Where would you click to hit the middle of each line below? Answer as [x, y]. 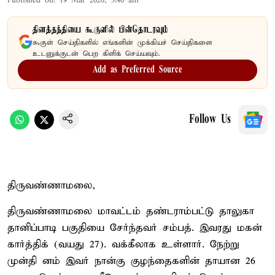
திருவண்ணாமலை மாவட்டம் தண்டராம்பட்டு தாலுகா [131, 211]
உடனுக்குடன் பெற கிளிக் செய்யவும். [96, 53]
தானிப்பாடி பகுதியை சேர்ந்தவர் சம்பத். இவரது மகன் [135, 228]
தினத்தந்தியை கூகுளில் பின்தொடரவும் [100, 30]
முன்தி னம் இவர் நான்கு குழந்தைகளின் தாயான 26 [131, 261]
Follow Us [210, 119]
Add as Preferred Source [137, 70]
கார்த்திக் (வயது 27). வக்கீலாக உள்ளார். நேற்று [123, 244]
